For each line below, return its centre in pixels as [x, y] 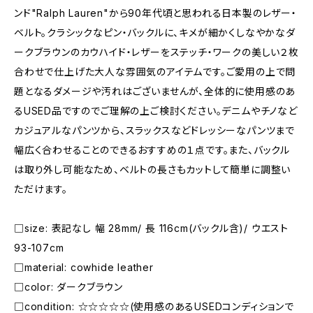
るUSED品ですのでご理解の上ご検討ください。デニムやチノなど [156, 111]
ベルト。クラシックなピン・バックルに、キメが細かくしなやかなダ [155, 32]
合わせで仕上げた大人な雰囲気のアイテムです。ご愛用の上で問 [155, 72]
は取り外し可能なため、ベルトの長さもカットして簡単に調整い [153, 169]
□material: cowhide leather [84, 267]
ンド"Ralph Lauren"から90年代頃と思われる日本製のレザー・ [155, 13]
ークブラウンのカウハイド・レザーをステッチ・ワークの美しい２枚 [156, 52]
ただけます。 [41, 189]
